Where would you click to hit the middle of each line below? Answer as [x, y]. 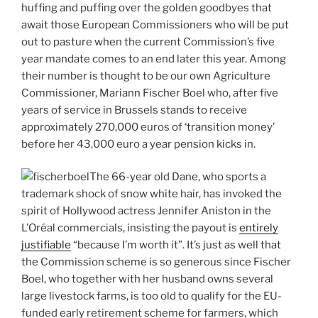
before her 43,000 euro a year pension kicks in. [138, 144]
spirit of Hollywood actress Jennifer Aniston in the [146, 211]
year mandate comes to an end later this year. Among [154, 59]
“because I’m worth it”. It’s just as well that [176, 245]
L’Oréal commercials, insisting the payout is [130, 228]
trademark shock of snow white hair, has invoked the [152, 194]
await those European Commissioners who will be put [155, 24]
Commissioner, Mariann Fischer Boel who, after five [150, 93]
